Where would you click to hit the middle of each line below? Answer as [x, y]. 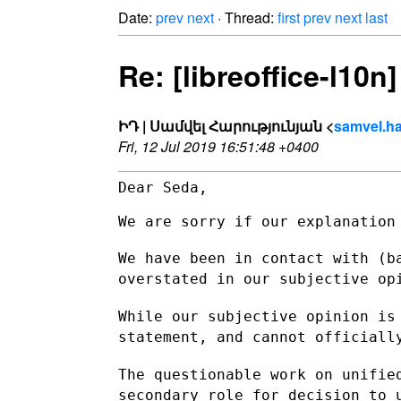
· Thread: [246, 17]
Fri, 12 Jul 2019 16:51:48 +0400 [218, 146]
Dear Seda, [163, 187]
